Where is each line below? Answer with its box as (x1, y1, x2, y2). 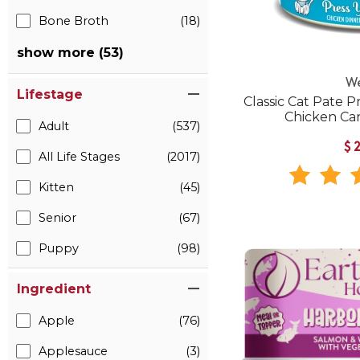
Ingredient (17, 281, 91, 297)
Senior (39, 211, 76, 225)
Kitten (39, 180, 74, 194)
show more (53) (17, 45, 124, 60)
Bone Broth (39, 14, 108, 28)
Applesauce (39, 344, 108, 358)
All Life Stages (39, 149, 120, 164)
